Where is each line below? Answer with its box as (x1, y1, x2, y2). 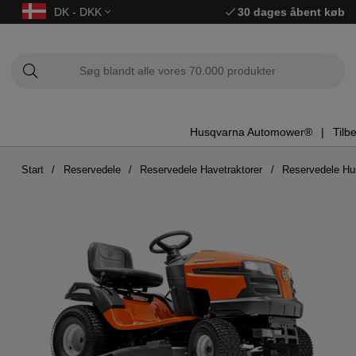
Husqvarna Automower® (189, 126, 312, 139)
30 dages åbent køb (238, 6, 346, 18)
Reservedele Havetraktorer (140, 163, 263, 176)
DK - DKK (54, 6, 105, 18)
